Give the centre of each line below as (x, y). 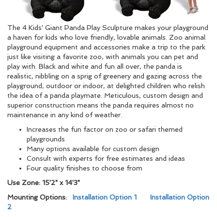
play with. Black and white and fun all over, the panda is (95, 66)
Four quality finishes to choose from (85, 168)
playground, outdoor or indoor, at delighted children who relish (106, 86)
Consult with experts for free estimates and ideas (106, 158)
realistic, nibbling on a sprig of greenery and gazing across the (105, 76)
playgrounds (46, 139)
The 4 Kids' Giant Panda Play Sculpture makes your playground (108, 28)
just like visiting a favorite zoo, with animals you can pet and (103, 57)
